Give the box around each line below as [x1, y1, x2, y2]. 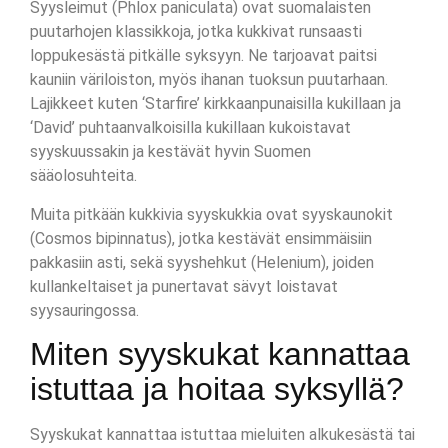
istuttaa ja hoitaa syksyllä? [30, 371, 404, 408]
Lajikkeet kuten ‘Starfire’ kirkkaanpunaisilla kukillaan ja [30, 94, 401, 114]
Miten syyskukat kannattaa [30, 336, 410, 373]
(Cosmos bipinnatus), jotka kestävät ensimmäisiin [30, 228, 372, 248]
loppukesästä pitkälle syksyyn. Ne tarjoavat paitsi [30, 46, 377, 66]
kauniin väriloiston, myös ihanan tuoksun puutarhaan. [30, 70, 388, 90]
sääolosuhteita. [30, 166, 137, 186]
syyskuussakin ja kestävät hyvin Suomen [30, 142, 311, 162]
